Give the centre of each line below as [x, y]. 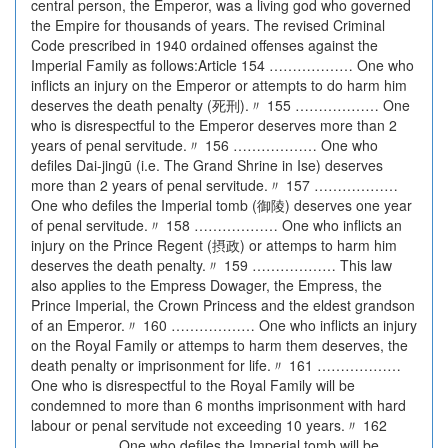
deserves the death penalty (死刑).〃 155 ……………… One [220, 105]
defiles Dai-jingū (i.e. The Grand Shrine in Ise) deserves [207, 165]
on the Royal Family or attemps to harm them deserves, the [219, 345]
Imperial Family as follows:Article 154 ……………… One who [222, 65]
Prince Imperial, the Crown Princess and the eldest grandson [223, 305]
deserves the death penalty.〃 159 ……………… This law [211, 265]
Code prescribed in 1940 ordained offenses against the [204, 45]
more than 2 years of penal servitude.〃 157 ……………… [214, 185]
